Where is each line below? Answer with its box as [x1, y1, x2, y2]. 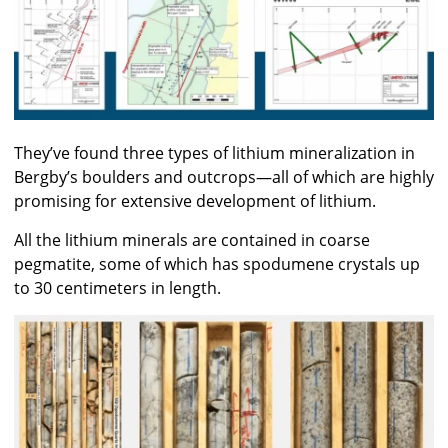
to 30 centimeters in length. [14, 276, 221, 299]
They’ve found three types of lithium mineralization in [14, 141, 415, 164]
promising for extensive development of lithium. [14, 189, 376, 212]
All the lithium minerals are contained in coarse [14, 228, 370, 251]
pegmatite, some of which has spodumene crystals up [14, 252, 420, 275]
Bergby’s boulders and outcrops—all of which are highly [14, 165, 434, 188]
